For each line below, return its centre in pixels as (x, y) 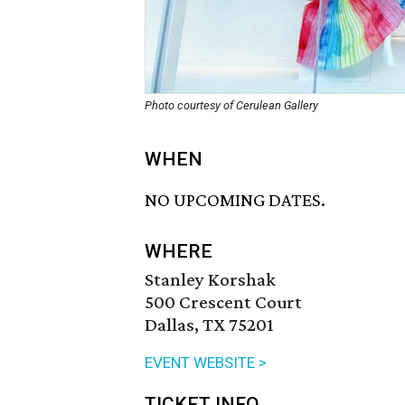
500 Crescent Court (223, 302)
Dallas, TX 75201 (209, 325)
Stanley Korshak (210, 280)
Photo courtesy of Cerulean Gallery (231, 105)
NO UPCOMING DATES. (235, 200)
